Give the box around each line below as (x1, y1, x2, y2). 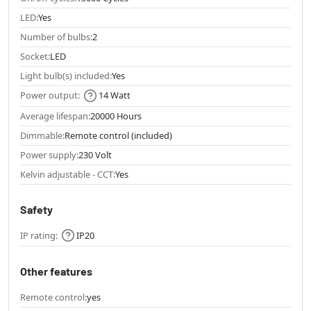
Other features (20, 264, 92, 278)
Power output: (20, 89, 80, 102)
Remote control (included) (65, 128, 172, 142)
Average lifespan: (20, 109, 90, 122)
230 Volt (78, 148, 112, 161)
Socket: (20, 50, 50, 63)
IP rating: (20, 228, 58, 242)
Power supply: (20, 148, 78, 161)
